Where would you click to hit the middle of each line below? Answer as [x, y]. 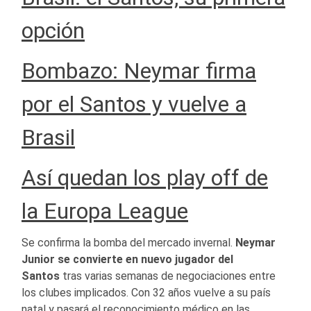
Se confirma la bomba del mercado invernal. [128, 243]
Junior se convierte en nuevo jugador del [127, 260]
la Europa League [105, 211]
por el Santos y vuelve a [134, 104]
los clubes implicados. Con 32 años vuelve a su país [146, 293]
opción [53, 31]
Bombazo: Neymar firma [139, 71]
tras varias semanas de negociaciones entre [169, 276]
